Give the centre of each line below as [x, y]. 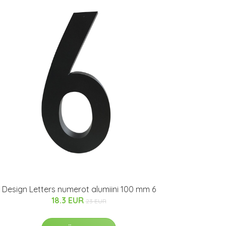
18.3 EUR [68, 200]
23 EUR [96, 201]
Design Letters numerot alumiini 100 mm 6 [79, 189]
